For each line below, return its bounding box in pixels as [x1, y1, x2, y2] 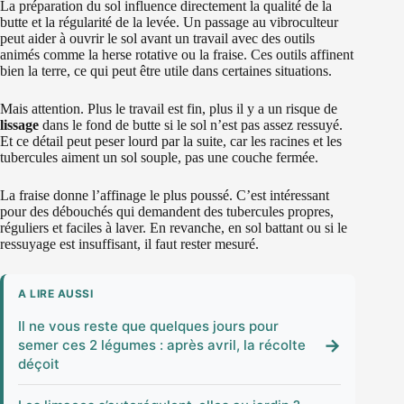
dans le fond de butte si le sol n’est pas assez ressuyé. [39, 117, 343, 133]
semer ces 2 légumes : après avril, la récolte [18, 336, 306, 354]
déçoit [18, 355, 60, 373]
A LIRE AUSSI [18, 287, 93, 301]
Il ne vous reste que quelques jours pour [18, 317, 279, 335]
